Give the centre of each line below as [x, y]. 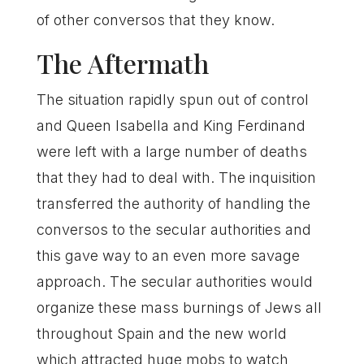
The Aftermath [122, 63]
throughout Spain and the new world [161, 334]
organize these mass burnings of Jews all [179, 308]
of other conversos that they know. [155, 20]
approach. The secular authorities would [174, 282]
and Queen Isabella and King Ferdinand [171, 126]
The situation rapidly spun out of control [172, 100]
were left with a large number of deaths [171, 152]
